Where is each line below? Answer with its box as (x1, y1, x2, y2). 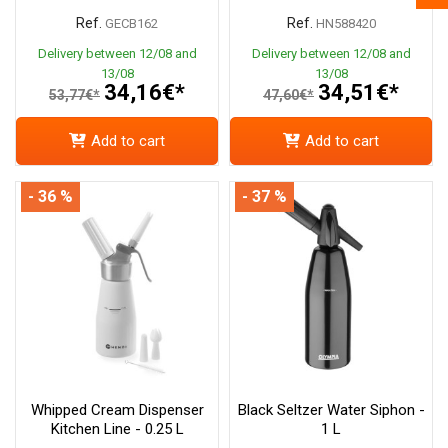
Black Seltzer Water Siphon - (237, 400, 425, 419)
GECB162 (105, 16, 158, 32)
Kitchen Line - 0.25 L (50, 419, 184, 438)
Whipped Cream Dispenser (30, 400, 204, 419)
